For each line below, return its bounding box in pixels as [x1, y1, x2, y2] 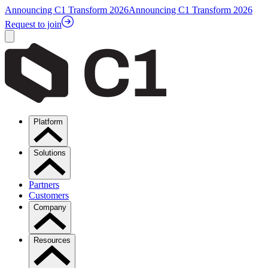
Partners [29, 179, 59, 190]
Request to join [5, 19, 62, 29]
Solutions [33, 148, 66, 157]
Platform [33, 117, 63, 126]
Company [33, 202, 66, 212]
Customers [29, 190, 69, 200]
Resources [33, 236, 71, 245]
